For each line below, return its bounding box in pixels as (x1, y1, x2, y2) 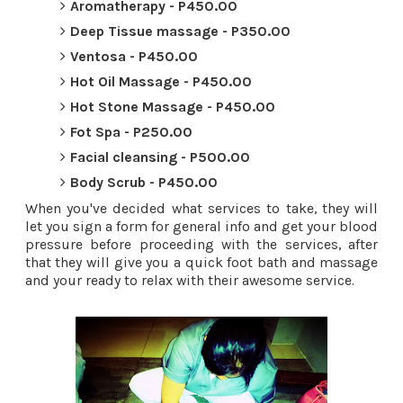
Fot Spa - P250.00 (70, 122, 193, 140)
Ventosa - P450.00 (70, 47, 199, 65)
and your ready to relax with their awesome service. (24, 271, 354, 289)
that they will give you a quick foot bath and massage (24, 253, 379, 271)
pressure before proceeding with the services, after (24, 235, 379, 253)
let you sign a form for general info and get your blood (24, 217, 379, 235)
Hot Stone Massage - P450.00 (70, 97, 276, 115)
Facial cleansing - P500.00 (70, 148, 251, 166)
